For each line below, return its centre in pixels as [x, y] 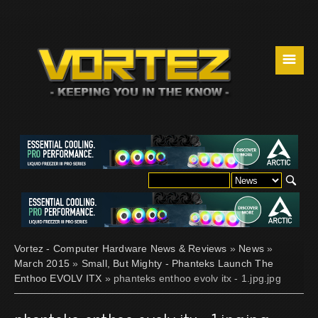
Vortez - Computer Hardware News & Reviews [121, 248]
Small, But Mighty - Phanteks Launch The [177, 263]
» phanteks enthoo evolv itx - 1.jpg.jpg [191, 278]
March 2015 [42, 263]
